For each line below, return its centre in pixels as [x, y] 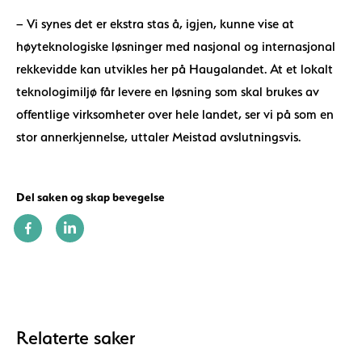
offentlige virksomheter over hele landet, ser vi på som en [175, 114]
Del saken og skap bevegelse [90, 198]
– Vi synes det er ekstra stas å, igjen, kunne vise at [155, 24]
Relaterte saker [76, 338]
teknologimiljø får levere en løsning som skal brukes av [168, 92]
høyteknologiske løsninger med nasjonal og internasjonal [176, 46]
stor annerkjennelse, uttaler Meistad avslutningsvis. [158, 137]
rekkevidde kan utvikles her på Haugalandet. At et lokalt [175, 69]
